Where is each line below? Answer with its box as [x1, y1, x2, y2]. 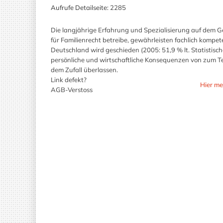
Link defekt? [51, 76, 87, 84]
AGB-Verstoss [51, 86, 93, 94]
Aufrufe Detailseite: [51, 3, 109, 11]
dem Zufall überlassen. [51, 66, 118, 74]
